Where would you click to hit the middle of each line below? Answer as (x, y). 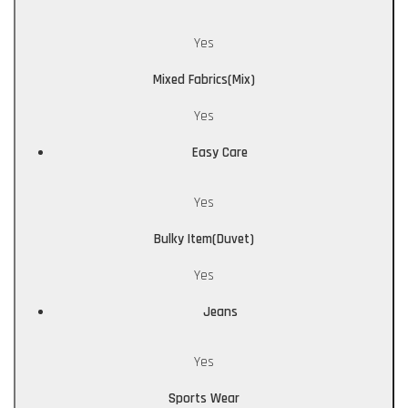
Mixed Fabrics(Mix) (204, 80)
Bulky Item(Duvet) (204, 240)
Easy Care (220, 153)
